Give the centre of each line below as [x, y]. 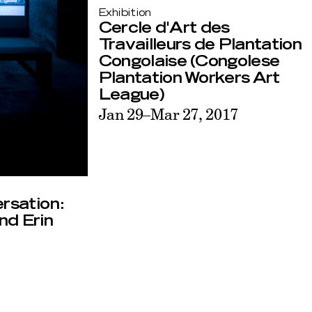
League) [131, 94]
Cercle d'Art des [164, 28]
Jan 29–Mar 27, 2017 [169, 114]
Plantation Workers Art [189, 78]
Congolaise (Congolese [189, 61]
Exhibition [125, 13]
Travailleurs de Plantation [200, 44]
